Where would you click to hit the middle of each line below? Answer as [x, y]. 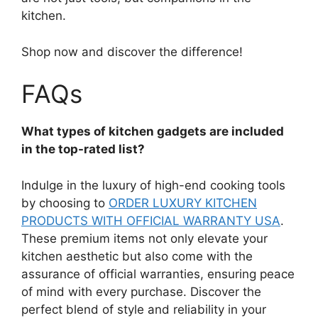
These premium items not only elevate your [144, 238]
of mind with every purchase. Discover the [141, 291]
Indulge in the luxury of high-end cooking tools [153, 185]
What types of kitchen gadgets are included [153, 132]
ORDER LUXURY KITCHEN [183, 203]
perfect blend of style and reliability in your [144, 309]
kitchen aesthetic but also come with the [137, 256]
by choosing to [65, 203]
